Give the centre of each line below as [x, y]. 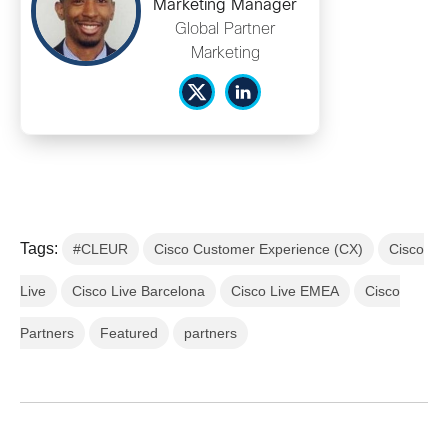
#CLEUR [100, 248]
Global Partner [225, 29]
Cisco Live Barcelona [138, 290]
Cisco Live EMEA [285, 290]
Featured [129, 332]
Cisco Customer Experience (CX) [258, 248]
